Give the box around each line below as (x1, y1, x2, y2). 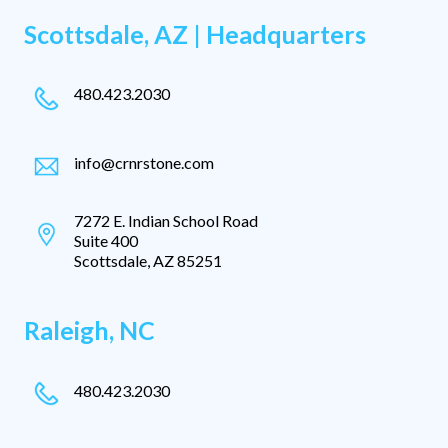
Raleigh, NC (24, 314, 155, 345)
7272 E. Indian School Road (74, 210, 258, 230)
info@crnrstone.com (74, 152, 214, 172)
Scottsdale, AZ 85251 (74, 250, 222, 270)
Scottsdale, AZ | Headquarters (24, 19, 366, 50)
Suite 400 (74, 230, 138, 250)
